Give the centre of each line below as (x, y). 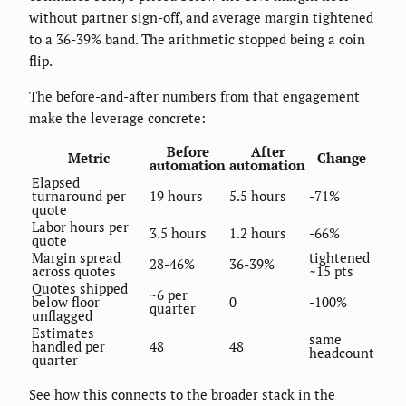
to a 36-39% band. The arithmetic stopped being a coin (197, 39)
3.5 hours (178, 232)
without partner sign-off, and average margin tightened (201, 17)
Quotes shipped (80, 288)
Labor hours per (80, 226)
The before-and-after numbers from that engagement (194, 96)
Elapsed (56, 182)
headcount (342, 352)
